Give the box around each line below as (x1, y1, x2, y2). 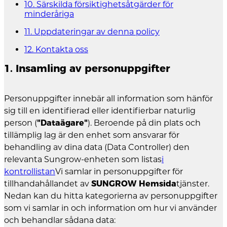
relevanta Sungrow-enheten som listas (4, 154, 162, 164)
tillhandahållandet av (4, 178, 91, 188)
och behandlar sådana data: (4, 215, 116, 225)
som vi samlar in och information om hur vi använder (4, 203, 217, 213)
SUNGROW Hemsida (91, 178, 176, 188)
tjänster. (176, 178, 209, 188)
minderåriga (24, 9, 74, 19)
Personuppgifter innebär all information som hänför (4, 93, 213, 103)
